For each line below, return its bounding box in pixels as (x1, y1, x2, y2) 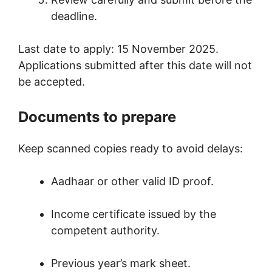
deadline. (51, 10, 97, 23)
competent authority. (51, 224, 160, 237)
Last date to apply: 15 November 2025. (18, 42, 219, 56)
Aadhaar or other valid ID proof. (51, 175, 214, 188)
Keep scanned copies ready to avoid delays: (18, 142, 243, 155)
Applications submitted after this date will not (18, 59, 252, 72)
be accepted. (18, 75, 85, 89)
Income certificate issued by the (51, 208, 216, 221)
